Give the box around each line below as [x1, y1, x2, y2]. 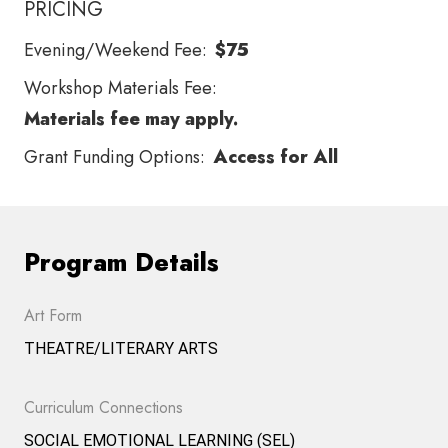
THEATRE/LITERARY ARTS [24, 338, 218, 358]
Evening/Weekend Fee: [24, 36, 207, 63]
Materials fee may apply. [24, 105, 238, 132]
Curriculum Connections [24, 395, 183, 419]
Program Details [24, 243, 219, 280]
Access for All [213, 143, 338, 170]
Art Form [24, 303, 82, 327]
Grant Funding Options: [24, 143, 205, 170]
